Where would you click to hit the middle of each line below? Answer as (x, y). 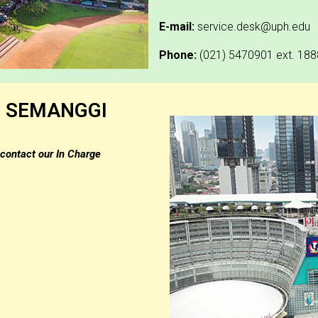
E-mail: (178, 26)
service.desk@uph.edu (254, 26)
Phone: (178, 55)
